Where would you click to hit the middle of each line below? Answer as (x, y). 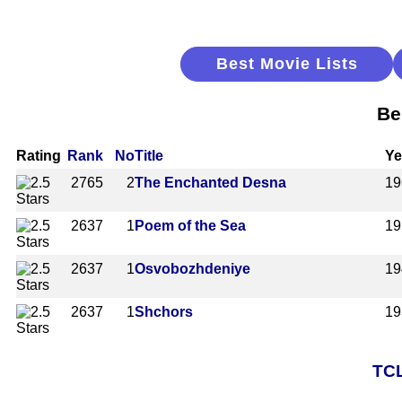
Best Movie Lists (287, 64)
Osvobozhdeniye (192, 268)
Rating (39, 155)
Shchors (164, 311)
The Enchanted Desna (210, 182)
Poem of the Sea (190, 225)
